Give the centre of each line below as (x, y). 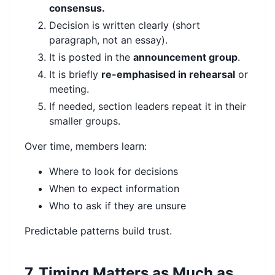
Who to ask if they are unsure (118, 206)
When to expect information (114, 189)
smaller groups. (85, 121)
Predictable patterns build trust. (98, 231)
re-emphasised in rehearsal (168, 75)
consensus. (77, 8)
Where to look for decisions (114, 172)
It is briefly (75, 75)
